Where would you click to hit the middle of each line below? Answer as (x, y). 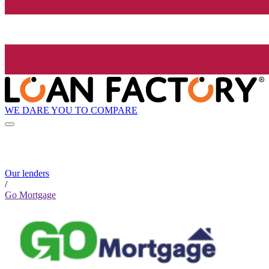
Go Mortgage (30, 195)
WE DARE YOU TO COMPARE (71, 110)
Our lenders (27, 174)
